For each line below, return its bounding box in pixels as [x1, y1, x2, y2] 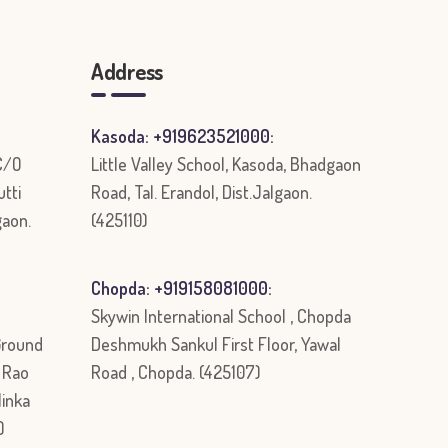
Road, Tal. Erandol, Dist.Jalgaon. [91, 181, 312, 203]
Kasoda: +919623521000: [91, 125, 274, 147]
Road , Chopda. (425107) [91, 361, 261, 383]
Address [91, 57, 163, 85]
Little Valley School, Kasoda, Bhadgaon [91, 153, 361, 175]
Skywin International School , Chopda [91, 305, 351, 327]
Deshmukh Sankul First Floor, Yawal [91, 333, 341, 355]
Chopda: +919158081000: [91, 277, 272, 299]
